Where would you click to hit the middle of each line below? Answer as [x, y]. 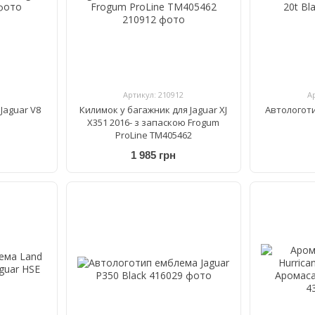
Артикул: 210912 [154, 94]
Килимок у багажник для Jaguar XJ [154, 109]
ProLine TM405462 [153, 135]
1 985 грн [154, 155]
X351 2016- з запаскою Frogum [154, 122]
